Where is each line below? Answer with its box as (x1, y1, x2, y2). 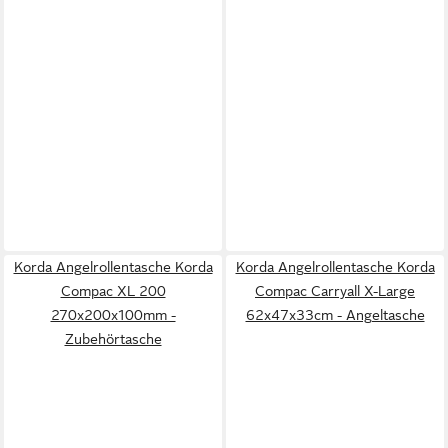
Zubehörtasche (64, 330, 162, 347)
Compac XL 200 (60, 282, 166, 299)
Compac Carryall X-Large (255, 282, 415, 299)
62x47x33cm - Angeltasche (245, 306, 425, 323)
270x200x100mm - (50, 306, 176, 323)
